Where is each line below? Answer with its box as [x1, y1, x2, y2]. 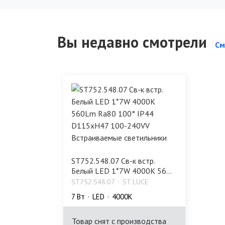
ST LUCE [123, 177, 148, 187]
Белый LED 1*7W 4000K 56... [71, 166, 172, 176]
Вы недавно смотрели [57, 32, 207, 52]
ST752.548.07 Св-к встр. [71, 156, 155, 166]
